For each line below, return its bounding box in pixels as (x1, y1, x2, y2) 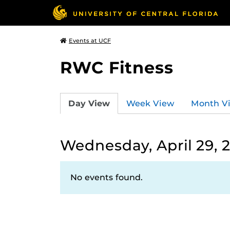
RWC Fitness (60, 57, 174, 78)
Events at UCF (69, 37, 111, 44)
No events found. (70, 172, 143, 182)
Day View (68, 98, 110, 108)
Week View (126, 98, 175, 108)
